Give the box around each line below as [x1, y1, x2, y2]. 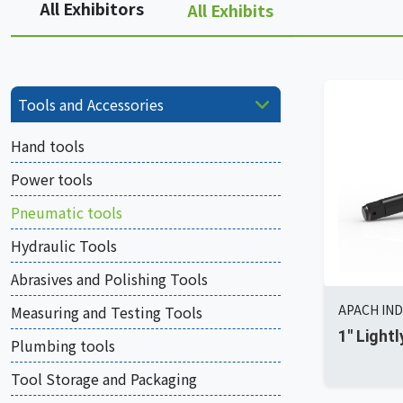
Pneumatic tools [11, 201, 122, 223]
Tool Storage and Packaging [11, 368, 197, 390]
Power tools [11, 168, 93, 190]
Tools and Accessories [18, 94, 164, 115]
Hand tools [11, 135, 85, 157]
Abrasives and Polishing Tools [11, 268, 208, 290]
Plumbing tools [11, 335, 115, 356]
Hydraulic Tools [11, 235, 117, 256]
